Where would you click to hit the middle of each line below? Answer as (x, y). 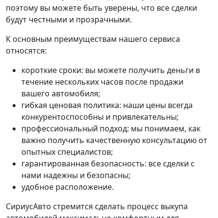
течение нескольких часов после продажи (102, 82)
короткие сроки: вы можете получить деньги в (111, 70)
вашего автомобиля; (61, 93)
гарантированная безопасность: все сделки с (108, 163)
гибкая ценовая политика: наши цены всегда (107, 105)
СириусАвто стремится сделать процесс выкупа (97, 206)
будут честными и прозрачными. (69, 19)
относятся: (26, 51)
